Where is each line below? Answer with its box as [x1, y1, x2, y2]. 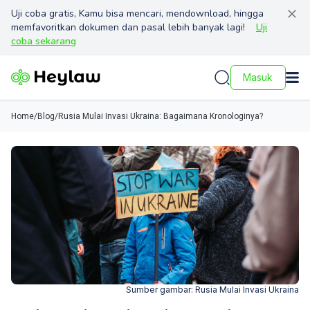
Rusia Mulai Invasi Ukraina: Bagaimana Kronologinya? [58, 111, 263, 121]
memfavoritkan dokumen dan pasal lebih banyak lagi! [11, 21, 245, 34]
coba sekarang [11, 35, 76, 48]
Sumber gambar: [126, 284, 195, 295]
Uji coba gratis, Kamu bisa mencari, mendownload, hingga [11, 7, 264, 20]
